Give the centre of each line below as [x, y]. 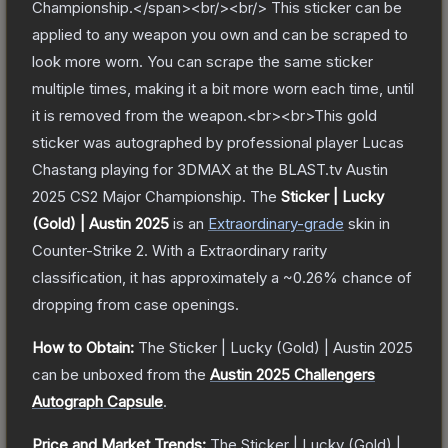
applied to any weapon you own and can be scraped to [220, 34]
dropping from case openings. [135, 304]
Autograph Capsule [97, 401]
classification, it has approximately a [157, 277]
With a [173, 250]
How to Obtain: [83, 347]
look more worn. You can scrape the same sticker [202, 61]
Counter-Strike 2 [88, 250]
